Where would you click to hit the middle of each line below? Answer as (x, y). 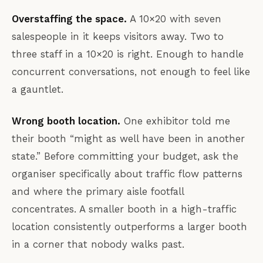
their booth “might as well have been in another (128, 139)
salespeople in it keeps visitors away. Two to (118, 37)
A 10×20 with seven (174, 19)
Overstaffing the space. (69, 19)
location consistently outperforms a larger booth (129, 227)
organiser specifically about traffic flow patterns (127, 174)
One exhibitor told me (175, 121)
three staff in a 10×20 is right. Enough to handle (128, 54)
